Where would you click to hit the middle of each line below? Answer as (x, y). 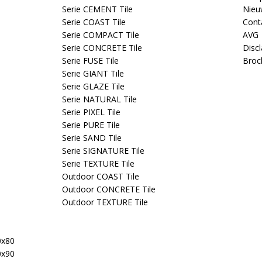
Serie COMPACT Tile (101, 35)
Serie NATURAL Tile (99, 99)
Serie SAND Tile (92, 138)
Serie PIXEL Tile (91, 112)
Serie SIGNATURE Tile (103, 151)
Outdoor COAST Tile (101, 176)
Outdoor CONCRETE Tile (109, 189)
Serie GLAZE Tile (93, 86)
